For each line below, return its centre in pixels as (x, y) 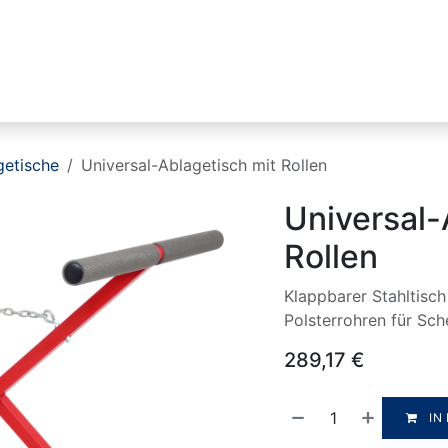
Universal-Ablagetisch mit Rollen (204, 164)
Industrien (41, 92)
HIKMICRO (345, 92)
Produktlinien (192, 92)
